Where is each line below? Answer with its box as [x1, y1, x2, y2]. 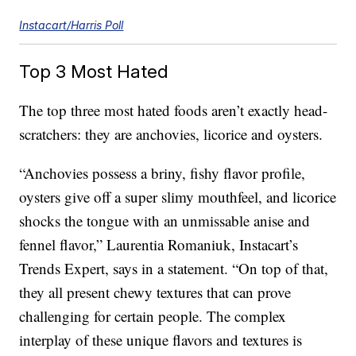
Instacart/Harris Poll [19, 18, 124, 33]
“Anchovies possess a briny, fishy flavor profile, [19, 163, 306, 184]
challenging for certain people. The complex [19, 306, 287, 327]
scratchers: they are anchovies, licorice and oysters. [19, 124, 323, 145]
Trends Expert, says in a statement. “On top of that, [19, 258, 329, 279]
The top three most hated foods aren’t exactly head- [19, 100, 328, 121]
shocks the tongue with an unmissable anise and [19, 211, 311, 231]
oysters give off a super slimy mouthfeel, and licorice [19, 187, 337, 207]
